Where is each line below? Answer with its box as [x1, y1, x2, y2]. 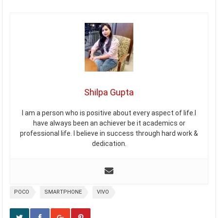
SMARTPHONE [44, 188, 82, 195]
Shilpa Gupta [84, 87, 134, 97]
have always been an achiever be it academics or [33, 119, 185, 127]
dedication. [91, 139, 127, 147]
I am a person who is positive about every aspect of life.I [22, 109, 196, 117]
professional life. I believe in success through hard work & [20, 129, 198, 137]
